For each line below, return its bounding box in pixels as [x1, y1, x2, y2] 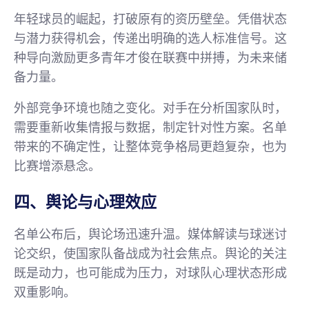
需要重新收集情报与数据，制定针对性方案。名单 [14, 120, 287, 135]
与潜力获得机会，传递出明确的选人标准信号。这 [14, 31, 287, 46]
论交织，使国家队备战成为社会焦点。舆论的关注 [14, 246, 287, 261]
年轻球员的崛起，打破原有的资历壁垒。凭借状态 [14, 12, 287, 27]
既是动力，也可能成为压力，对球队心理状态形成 [14, 266, 287, 281]
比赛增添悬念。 [14, 159, 101, 174]
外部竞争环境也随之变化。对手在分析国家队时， [14, 101, 287, 116]
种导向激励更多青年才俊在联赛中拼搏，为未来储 [14, 50, 287, 66]
